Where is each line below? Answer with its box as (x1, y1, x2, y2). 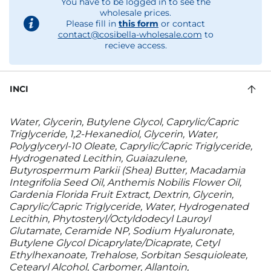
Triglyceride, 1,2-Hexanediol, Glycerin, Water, (9, 128, 218, 140)
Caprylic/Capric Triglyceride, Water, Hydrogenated (9, 201, 249, 212)
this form (119, 18, 158, 29)
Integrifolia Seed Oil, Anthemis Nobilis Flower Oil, (9, 177, 241, 188)
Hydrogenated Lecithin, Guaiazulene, (9, 152, 187, 164)
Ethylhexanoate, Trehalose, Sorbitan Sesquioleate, (9, 249, 247, 261)
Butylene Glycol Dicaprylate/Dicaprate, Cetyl (9, 237, 220, 249)
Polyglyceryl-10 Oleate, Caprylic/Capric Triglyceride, (9, 140, 252, 152)
